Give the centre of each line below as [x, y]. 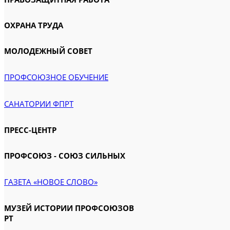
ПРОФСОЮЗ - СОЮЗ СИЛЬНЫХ [65, 156]
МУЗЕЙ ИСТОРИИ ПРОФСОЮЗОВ [69, 208]
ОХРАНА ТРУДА [34, 25]
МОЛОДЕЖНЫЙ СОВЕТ [48, 51]
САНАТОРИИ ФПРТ [39, 104]
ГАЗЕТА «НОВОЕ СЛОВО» [51, 182]
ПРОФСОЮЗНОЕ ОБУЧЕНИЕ [56, 77]
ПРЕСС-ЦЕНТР [30, 130]
